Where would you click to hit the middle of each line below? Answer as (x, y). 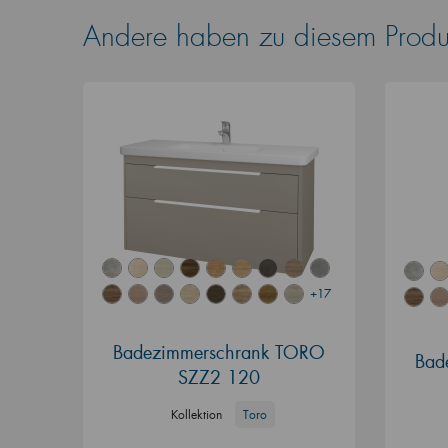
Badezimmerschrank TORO (218, 351)
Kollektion (196, 414)
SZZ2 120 (218, 376)
